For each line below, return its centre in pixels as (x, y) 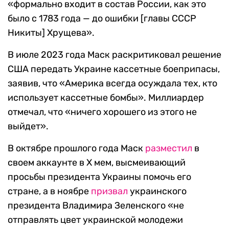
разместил (169, 148)
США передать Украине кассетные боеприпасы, (114, 69)
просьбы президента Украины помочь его (99, 177)
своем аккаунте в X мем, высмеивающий (97, 163)
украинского (157, 191)
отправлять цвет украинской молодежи (95, 220)
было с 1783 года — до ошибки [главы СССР (102, 19)
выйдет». (28, 127)
